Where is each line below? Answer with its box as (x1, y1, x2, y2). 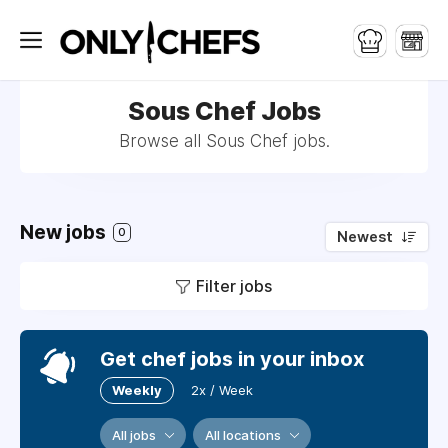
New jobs (20, 221, 110, 244)
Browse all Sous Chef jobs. (118, 131, 330, 151)
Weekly (112, 382, 162, 398)
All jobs (112, 427, 156, 443)
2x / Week (191, 382, 253, 398)
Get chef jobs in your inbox (100, 347, 364, 371)
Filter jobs (196, 276, 272, 296)
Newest (337, 228, 393, 246)
